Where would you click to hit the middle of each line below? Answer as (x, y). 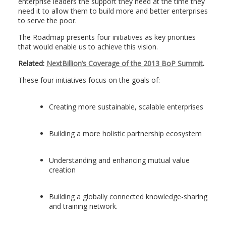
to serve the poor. (47, 20)
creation (62, 170)
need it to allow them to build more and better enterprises (113, 11)
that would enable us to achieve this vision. (88, 47)
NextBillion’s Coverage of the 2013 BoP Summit (124, 63)
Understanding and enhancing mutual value (119, 160)
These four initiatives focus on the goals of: (89, 80)
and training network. (83, 206)
